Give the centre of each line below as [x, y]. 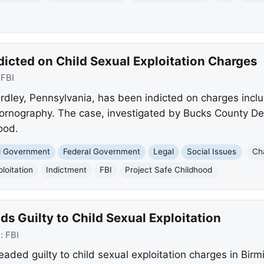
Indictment [67, 170]
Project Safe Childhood [169, 170]
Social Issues [212, 152]
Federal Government [102, 152]
